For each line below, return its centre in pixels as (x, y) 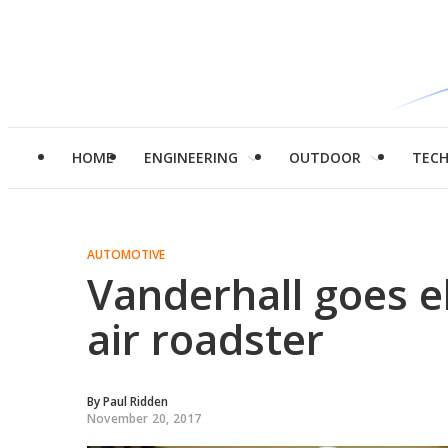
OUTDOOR (325, 157)
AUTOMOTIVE (126, 254)
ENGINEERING (191, 157)
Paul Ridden (135, 401)
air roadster (205, 338)
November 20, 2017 (144, 418)
